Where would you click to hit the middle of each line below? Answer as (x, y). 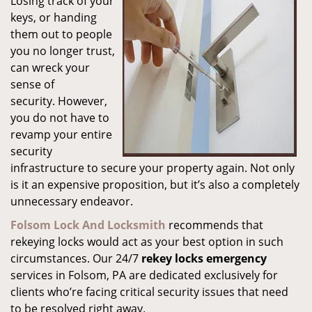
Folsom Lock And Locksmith (88, 225)
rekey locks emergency (204, 258)
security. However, (59, 101)
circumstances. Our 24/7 (76, 258)
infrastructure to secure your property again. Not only (153, 168)
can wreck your (50, 68)
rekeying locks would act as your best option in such (147, 242)
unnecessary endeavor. (72, 201)
